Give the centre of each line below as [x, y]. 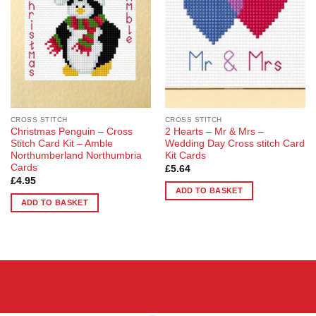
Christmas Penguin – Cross [71, 132]
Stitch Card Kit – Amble [61, 144]
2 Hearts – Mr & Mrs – [214, 132]
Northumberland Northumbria [76, 156]
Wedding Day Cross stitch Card [235, 144]
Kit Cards [185, 156]
